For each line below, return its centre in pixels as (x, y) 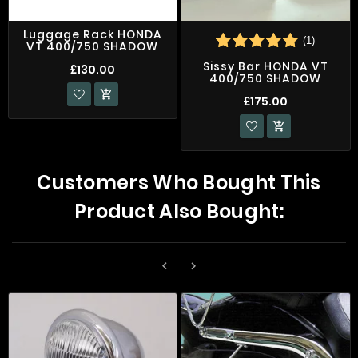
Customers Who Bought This (179, 182)
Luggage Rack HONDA (92, 34)
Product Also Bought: (179, 211)
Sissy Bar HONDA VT (265, 66)
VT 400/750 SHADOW (93, 46)
